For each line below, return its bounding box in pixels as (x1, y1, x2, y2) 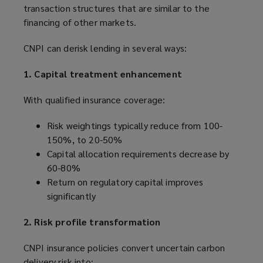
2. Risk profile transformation (23, 215, 161, 228)
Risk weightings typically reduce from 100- (47, 119, 223, 132)
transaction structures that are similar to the (23, 2, 210, 15)
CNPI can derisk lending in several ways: (23, 42, 187, 55)
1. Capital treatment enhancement (23, 68, 182, 80)
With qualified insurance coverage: (23, 93, 166, 106)
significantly (47, 190, 96, 203)
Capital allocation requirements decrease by (47, 147, 230, 160)
